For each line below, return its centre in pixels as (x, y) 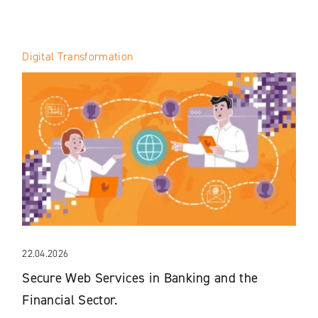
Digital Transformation (78, 56)
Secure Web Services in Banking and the (140, 278)
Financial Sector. (70, 300)
